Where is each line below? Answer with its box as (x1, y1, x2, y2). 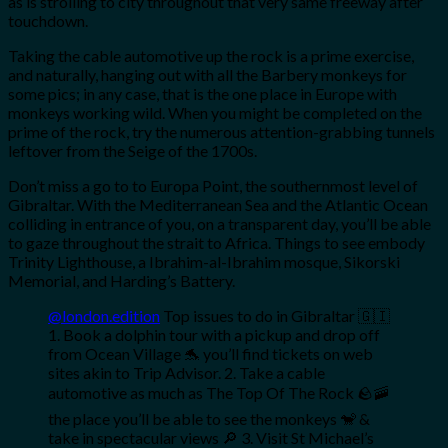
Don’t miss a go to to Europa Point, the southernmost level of (8, 176, 418, 195)
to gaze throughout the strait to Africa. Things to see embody (8, 233, 425, 252)
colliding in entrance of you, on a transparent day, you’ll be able (8, 214, 431, 233)
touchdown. (8, 11, 91, 30)
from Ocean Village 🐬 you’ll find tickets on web (48, 344, 373, 363)
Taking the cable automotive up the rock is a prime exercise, (8, 46, 414, 65)
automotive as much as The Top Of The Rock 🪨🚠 (48, 383, 389, 402)
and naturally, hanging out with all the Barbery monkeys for (8, 65, 407, 84)
